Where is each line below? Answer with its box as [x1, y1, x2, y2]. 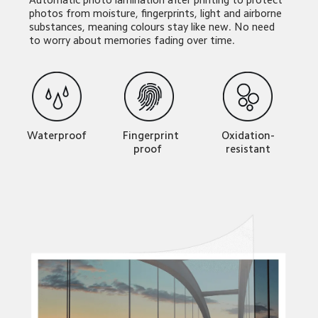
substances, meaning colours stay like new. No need [29, 21, 278, 33]
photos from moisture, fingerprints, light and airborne [29, 8, 285, 19]
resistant [225, 143, 270, 155]
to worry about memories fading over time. [29, 35, 236, 46]
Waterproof [27, 130, 87, 141]
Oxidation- [221, 130, 275, 141]
